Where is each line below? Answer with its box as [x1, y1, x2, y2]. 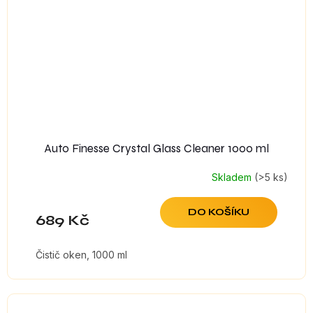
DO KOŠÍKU [188, 206, 249, 219]
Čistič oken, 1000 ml [36, 249, 127, 261]
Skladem [212, 170, 254, 183]
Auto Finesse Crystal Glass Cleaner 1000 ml [44, 141, 269, 156]
